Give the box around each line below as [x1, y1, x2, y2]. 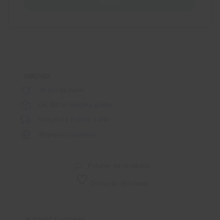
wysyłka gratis [68, 101, 111, 109]
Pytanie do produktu [85, 161, 150, 169]
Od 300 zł [39, 101, 68, 109]
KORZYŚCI [25, 72, 50, 81]
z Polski [65, 116, 92, 124]
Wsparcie [39, 131, 67, 138]
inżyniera [67, 131, 95, 138]
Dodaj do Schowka [88, 179, 148, 187]
